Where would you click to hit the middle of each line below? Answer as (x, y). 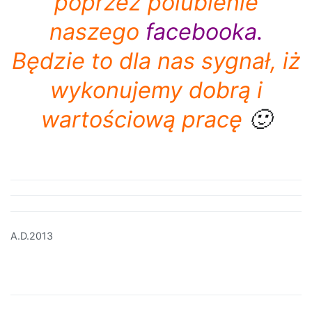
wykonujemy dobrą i (156, 90)
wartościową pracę (142, 119)
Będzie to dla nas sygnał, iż (156, 61)
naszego (94, 31)
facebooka (198, 31)
